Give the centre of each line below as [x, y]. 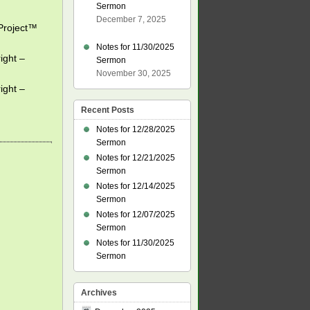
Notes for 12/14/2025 [136, 186]
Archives [99, 293]
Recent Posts [108, 110]
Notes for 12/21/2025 [136, 158]
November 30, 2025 [134, 73]
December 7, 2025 [131, 19]
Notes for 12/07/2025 [136, 215]
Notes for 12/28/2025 [136, 129]
